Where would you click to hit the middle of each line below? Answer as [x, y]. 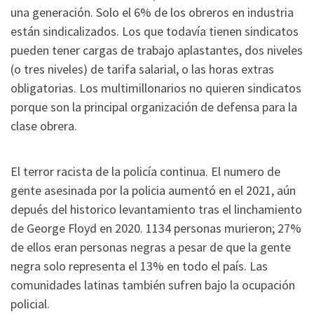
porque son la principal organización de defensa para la [154, 107]
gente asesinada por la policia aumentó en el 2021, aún [153, 191]
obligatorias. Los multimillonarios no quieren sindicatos [156, 88]
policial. [30, 304]
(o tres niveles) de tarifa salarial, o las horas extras [142, 69]
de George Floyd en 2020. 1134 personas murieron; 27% [156, 228]
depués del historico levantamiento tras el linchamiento [156, 210]
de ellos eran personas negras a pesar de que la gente [151, 247]
